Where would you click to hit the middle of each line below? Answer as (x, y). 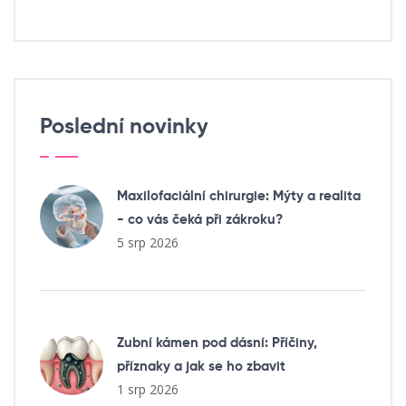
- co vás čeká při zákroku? (200, 219)
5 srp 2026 (148, 242)
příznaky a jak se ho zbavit (201, 366)
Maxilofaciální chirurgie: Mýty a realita (239, 196)
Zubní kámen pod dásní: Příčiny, (217, 343)
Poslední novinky (124, 126)
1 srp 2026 (148, 389)
